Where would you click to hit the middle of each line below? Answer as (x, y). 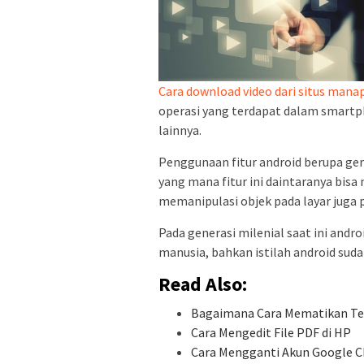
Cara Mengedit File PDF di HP (271, 333)
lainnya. (180, 130)
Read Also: (203, 284)
